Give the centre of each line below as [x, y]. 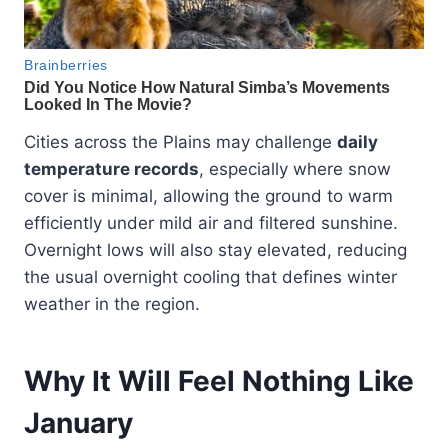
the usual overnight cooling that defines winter [210, 277]
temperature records [111, 169]
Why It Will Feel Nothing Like [219, 381]
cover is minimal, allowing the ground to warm [208, 196]
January [78, 423]
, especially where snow [295, 169]
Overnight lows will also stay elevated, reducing [215, 250]
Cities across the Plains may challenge [180, 142]
